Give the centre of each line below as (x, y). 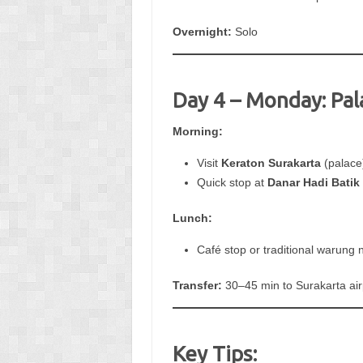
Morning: (197, 131)
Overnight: (202, 31)
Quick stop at (232, 182)
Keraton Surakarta (271, 162)
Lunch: (192, 218)
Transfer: (197, 285)
